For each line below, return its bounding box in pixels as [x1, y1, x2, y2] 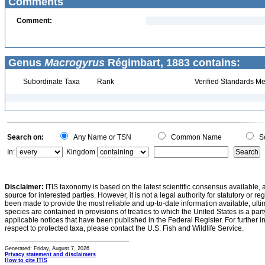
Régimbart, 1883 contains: [105, 57, 240, 69]
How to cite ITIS [5, 257, 47, 263]
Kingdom [66, 148, 95, 156]
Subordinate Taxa [21, 77, 80, 86]
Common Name [167, 133, 222, 141]
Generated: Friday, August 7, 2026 [5, 245, 89, 251]
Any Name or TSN [70, 133, 131, 141]
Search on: [7, 133, 44, 141]
